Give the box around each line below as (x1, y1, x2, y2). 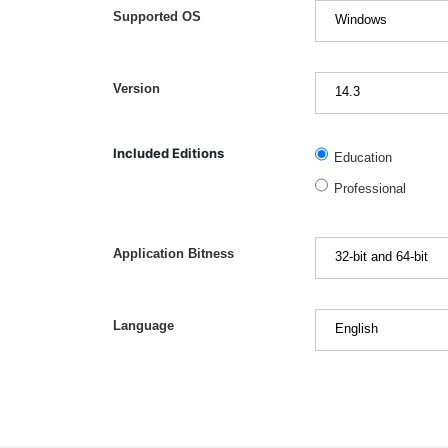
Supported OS (113, 9, 202, 25)
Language (113, 318, 175, 334)
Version (113, 81, 161, 97)
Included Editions (113, 144, 225, 161)
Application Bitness (113, 246, 235, 262)
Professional (333, 181, 406, 196)
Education (333, 149, 392, 165)
